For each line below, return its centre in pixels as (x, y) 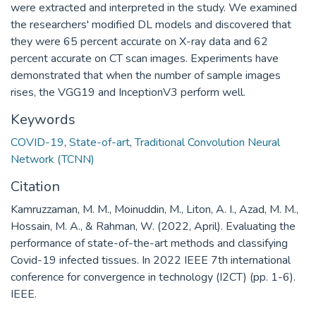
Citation (35, 186)
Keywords (43, 119)
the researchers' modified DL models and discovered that (151, 24)
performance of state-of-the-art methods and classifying (149, 243)
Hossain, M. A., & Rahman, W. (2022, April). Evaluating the (153, 226)
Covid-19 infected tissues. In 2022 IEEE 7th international (151, 260)
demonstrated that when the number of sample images (146, 75)
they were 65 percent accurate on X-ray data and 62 (139, 41)
